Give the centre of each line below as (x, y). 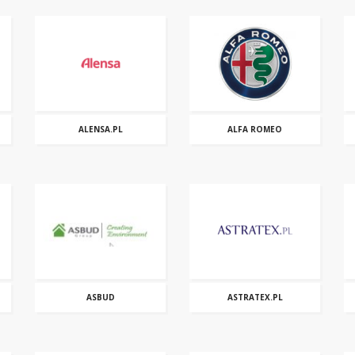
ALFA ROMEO (255, 129)
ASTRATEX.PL (255, 297)
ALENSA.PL (100, 129)
